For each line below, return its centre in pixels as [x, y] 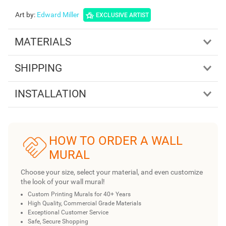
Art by [24, 15]
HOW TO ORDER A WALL [116, 140]
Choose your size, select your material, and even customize [112, 172]
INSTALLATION [50, 94]
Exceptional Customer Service [68, 213]
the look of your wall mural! [63, 182]
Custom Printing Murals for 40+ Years [79, 194]
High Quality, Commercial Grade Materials [84, 204]
